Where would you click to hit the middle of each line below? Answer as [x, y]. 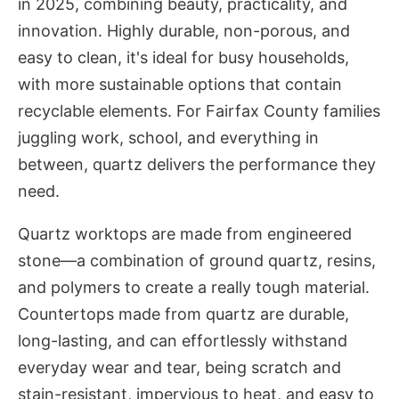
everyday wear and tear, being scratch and [179, 368]
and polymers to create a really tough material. [194, 288]
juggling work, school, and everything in [168, 138]
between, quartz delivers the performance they [197, 165]
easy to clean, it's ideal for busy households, [183, 58]
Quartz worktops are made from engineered [185, 234]
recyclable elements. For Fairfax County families [199, 111]
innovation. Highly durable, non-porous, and [184, 31]
